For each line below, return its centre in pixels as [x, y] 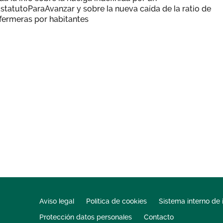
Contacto [159, 217]
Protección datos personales [85, 217]
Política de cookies [116, 201]
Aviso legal [56, 201]
